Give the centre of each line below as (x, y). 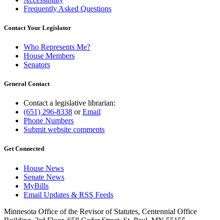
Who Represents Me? (57, 47)
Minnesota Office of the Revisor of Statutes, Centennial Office (100, 211)
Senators (37, 64)
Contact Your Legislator (38, 27)
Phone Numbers (49, 121)
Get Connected (24, 149)
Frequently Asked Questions (68, 8)
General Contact (27, 84)
